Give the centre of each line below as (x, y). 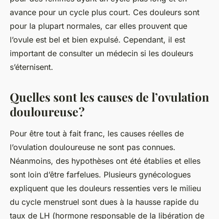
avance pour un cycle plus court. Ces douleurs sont (105, 12)
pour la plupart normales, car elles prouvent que (99, 26)
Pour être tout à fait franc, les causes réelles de (97, 133)
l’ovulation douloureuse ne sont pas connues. (93, 147)
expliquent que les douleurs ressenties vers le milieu (105, 188)
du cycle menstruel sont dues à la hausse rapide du (104, 202)
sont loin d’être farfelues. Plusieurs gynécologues (100, 174)
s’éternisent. (33, 67)
